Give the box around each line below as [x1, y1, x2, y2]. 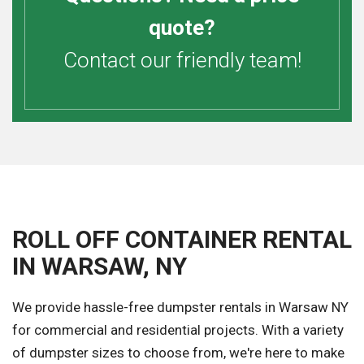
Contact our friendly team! [63, 48, 301, 73]
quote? [149, 15, 215, 41]
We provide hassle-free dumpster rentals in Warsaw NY [12, 299, 349, 316]
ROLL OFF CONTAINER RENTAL [12, 225, 352, 254]
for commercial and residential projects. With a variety [12, 322, 344, 339]
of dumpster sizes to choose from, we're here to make [12, 344, 344, 362]
